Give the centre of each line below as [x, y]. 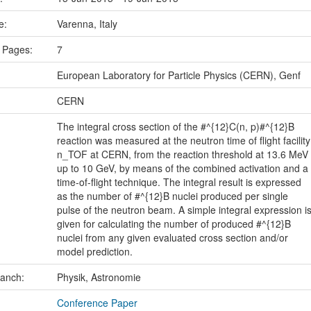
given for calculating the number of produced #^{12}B [174, 224]
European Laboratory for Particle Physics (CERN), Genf [178, 75]
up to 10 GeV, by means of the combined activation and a [182, 168]
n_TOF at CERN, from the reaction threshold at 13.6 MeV [182, 154]
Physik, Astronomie [99, 277]
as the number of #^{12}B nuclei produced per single [172, 196]
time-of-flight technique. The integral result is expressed [179, 182]
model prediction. [94, 252]
